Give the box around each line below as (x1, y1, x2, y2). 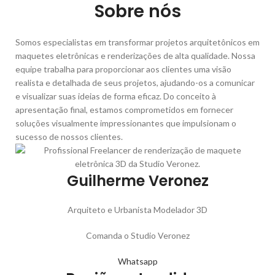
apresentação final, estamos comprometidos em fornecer (15, 104, 233, 115)
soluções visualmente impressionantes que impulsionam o (15, 117, 236, 128)
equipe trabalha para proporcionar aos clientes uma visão (15, 63, 231, 74)
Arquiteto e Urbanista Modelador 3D (68, 204, 207, 215)
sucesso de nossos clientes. (15, 131, 123, 142)
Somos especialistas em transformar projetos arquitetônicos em (15, 36, 260, 47)
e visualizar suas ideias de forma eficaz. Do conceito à (15, 90, 216, 101)
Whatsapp (117, 255, 158, 266)
